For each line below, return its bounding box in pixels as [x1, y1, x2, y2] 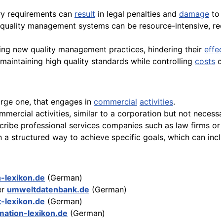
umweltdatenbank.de [7, 184, 89, 195]
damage [179, 9, 209, 19]
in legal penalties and [95, 9, 179, 19]
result [74, 9, 95, 19]
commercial [94, 97, 137, 107]
